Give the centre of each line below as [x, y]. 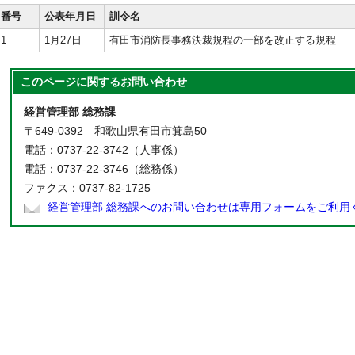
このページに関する [71, 82]
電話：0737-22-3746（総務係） [104, 169]
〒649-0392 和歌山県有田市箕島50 [115, 131]
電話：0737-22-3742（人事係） [104, 150]
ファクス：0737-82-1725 [87, 188]
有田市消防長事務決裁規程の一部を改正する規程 [223, 40]
